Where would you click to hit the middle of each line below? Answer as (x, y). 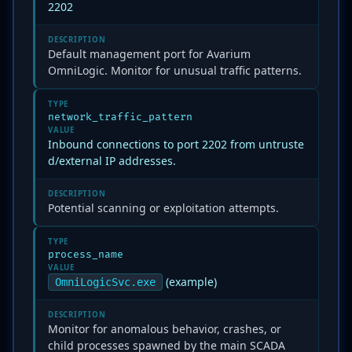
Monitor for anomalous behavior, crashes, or (165, 329)
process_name (86, 255)
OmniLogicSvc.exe (105, 282)
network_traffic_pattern (120, 117)
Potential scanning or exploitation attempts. (163, 208)
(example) (190, 282)
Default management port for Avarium (149, 54)
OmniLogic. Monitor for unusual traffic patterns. (175, 70)
